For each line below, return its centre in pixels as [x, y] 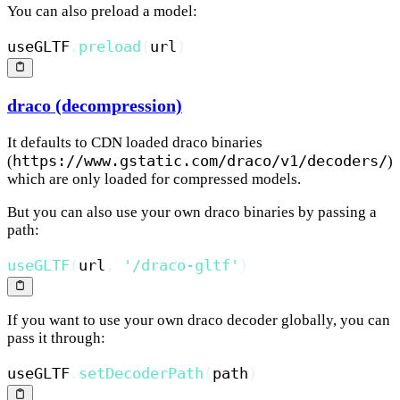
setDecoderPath [141, 374]
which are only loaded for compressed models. [154, 179]
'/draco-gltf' [181, 266]
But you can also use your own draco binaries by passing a [192, 212]
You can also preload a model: [102, 12]
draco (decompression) [95, 106]
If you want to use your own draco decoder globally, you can [199, 321]
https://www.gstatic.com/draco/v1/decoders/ [200, 161]
